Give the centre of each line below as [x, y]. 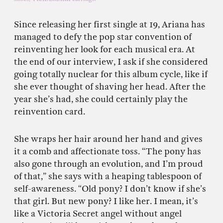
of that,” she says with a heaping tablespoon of [108, 176]
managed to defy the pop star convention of [103, 37]
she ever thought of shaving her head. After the [110, 87]
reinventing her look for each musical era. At [105, 49]
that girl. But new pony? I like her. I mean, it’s [106, 201]
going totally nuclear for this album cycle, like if [111, 74]
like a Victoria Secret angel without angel [98, 214]
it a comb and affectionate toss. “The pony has [108, 151]
